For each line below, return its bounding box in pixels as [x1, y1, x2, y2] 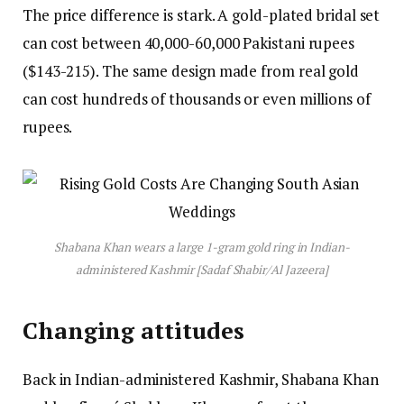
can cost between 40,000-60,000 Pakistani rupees [23, 32, 355, 54]
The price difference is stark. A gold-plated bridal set [23, 5, 381, 26]
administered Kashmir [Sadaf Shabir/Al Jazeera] [75, 261, 329, 278]
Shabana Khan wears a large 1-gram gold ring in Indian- [54, 238, 350, 255]
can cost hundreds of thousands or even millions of [23, 88, 371, 110]
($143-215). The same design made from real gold [23, 60, 360, 82]
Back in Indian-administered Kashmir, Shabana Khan [23, 369, 379, 390]
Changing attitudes [23, 315, 244, 345]
